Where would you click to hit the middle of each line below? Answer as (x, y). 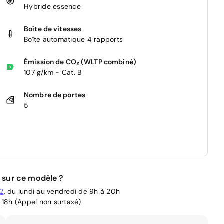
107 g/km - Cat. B (53, 72)
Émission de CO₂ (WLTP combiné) (80, 62)
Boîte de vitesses (53, 29)
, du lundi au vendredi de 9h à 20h (62, 191)
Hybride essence (52, 6)
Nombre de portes (55, 95)
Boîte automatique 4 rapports (73, 39)
